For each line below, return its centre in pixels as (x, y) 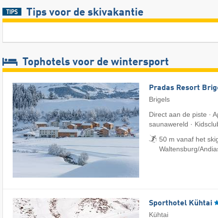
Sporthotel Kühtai (181, 204)
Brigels (159, 99)
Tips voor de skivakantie (85, 12)
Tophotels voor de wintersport (94, 62)
